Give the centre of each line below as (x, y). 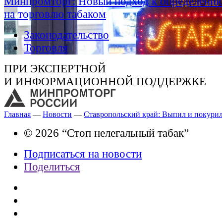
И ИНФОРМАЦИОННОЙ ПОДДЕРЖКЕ (105, 82)
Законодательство (66, 35)
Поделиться (52, 166)
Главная (17, 114)
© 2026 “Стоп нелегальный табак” (106, 133)
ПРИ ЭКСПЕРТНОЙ (55, 69)
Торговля (46, 48)
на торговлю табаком (55, 14)
